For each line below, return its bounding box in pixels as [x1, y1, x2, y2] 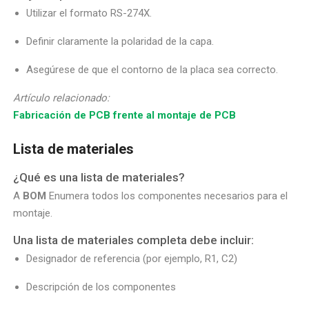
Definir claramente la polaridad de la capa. [26, 34, 215, 48]
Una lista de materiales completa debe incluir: [13, 233, 255, 248]
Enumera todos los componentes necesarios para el [46, 190, 288, 203]
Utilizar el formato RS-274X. [26, 6, 152, 19]
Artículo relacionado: [13, 91, 110, 104]
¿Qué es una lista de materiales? [13, 170, 186, 185]
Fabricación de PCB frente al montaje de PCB [13, 108, 237, 121]
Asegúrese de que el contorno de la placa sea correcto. [26, 63, 279, 76]
